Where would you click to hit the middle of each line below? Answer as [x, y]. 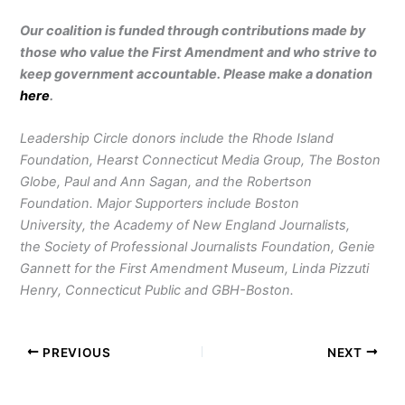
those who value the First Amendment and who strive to [199, 53]
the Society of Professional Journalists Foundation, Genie [198, 247]
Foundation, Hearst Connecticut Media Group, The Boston [201, 160]
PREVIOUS [75, 352]
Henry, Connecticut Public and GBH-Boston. [157, 291]
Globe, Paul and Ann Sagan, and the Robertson [166, 182]
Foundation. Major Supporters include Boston [160, 204]
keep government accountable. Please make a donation [197, 75]
